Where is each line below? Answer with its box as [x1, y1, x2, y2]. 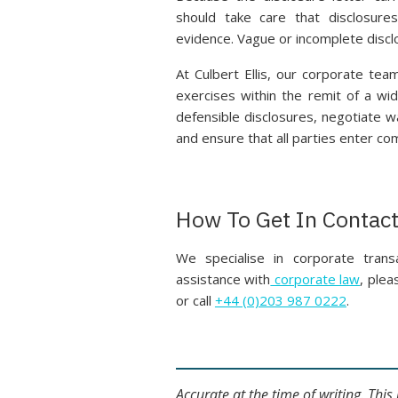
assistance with [175, 270, 271, 288]
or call [175, 291, 215, 309]
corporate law [270, 270, 361, 288]
